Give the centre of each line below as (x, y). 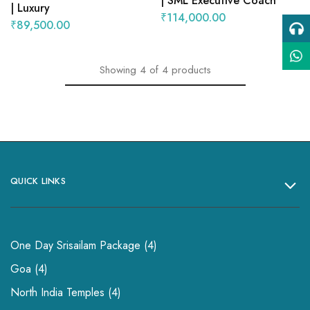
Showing (118, 70)
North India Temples (57, 293)
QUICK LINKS (38, 181)
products (191, 70)
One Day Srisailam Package (75, 246)
